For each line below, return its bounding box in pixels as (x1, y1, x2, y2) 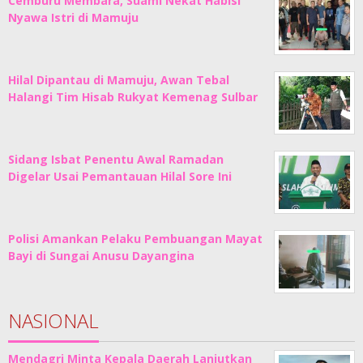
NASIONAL (8, 306, 99, 334)
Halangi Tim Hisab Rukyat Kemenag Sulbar (8, 88, 258, 105)
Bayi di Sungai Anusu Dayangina (8, 247, 194, 263)
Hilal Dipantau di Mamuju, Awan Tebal (8, 71, 229, 88)
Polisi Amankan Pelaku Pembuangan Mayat (8, 230, 263, 246)
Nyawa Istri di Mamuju (8, 9, 139, 25)
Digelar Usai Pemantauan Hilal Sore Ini (8, 168, 232, 184)
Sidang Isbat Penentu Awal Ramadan (8, 151, 224, 167)
